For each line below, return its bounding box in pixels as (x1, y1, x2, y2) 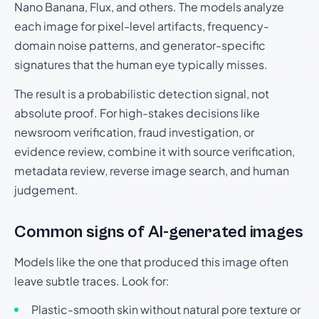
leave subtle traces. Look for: (14, 273, 169, 288)
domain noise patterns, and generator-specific (14, 38, 266, 53)
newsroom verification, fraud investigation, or (14, 125, 254, 140)
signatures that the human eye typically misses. (14, 57, 268, 72)
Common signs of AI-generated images (14, 222, 303, 242)
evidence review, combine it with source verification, (14, 144, 295, 159)
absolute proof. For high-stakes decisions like (14, 105, 260, 120)
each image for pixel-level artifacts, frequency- (14, 19, 269, 33)
